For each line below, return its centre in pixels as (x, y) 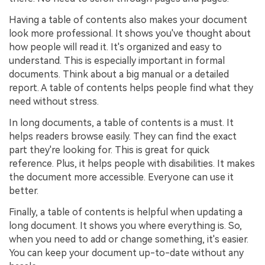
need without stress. (54, 102)
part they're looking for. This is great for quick (109, 150)
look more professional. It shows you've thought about (130, 34)
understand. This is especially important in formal (117, 61)
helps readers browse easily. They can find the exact (123, 136)
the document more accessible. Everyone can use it (121, 177)
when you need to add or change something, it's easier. (129, 239)
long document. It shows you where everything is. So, (125, 225)
